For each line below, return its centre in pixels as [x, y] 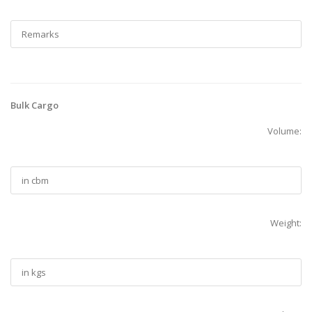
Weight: [286, 223]
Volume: [284, 131]
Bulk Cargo [34, 106]
